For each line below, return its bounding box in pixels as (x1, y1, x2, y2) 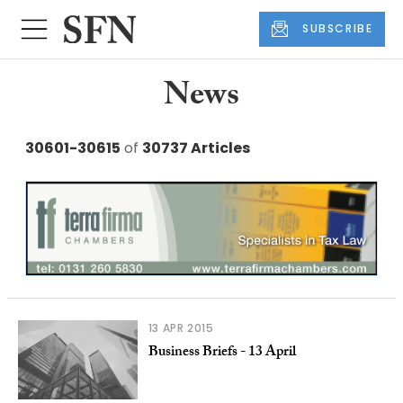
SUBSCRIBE (302, 21, 373, 37)
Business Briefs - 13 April (148, 340, 296, 365)
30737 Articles (142, 137, 250, 158)
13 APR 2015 (148, 319, 214, 336)
